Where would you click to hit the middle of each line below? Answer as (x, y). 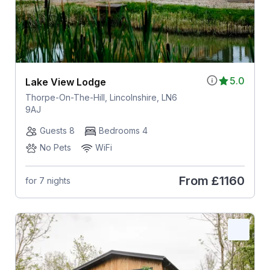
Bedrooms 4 (123, 130)
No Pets (55, 147)
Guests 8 (57, 130)
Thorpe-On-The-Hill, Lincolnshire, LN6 (101, 97)
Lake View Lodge (65, 82)
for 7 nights (48, 181)
